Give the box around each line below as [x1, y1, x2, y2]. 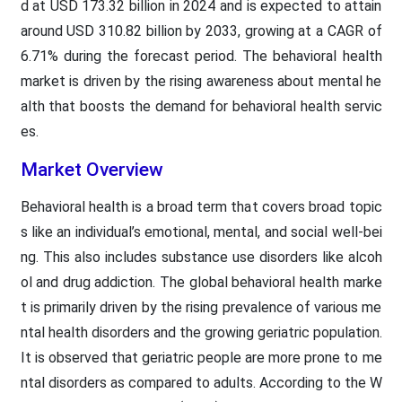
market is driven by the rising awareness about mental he [20, 72, 382, 90]
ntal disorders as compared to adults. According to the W [20, 373, 382, 391]
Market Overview [20, 158, 163, 180]
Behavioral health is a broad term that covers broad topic [20, 197, 382, 215]
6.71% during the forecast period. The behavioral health [20, 47, 382, 65]
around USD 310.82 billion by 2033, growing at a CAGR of [20, 22, 382, 39]
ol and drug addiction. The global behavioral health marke [20, 273, 382, 291]
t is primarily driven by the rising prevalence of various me [20, 298, 382, 316]
